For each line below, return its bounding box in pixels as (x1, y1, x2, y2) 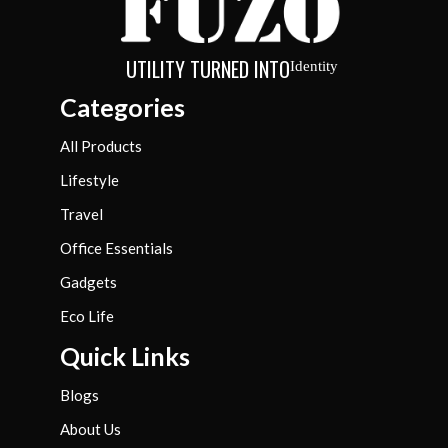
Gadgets (60, 273, 117, 292)
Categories (60, 92, 185, 123)
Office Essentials (60, 239, 173, 258)
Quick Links (60, 341, 190, 372)
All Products (60, 137, 142, 156)
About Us (60, 420, 121, 439)
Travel (60, 205, 103, 224)
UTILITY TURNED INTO (125, 54, 290, 85)
